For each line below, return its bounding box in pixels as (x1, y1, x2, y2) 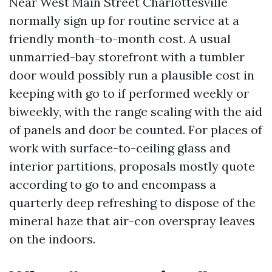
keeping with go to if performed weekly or (9, 86, 249, 101)
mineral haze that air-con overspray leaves (9, 213, 255, 228)
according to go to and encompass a (9, 177, 216, 192)
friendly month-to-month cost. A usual (9, 31, 231, 46)
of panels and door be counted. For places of (9, 122, 262, 137)
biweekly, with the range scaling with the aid (9, 104, 262, 119)
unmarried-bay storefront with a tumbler (9, 49, 245, 64)
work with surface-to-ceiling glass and (9, 140, 231, 155)
